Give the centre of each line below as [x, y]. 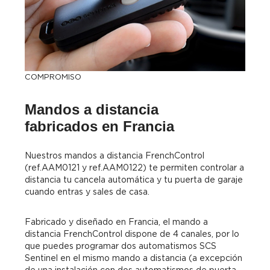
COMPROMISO [53, 77]
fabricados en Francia [99, 126]
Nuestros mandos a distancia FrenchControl [115, 155]
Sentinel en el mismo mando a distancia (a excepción [133, 258]
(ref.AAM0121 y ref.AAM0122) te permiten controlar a [134, 167]
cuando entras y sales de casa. [87, 191]
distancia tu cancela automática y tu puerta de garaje [134, 179]
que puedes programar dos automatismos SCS [121, 246]
